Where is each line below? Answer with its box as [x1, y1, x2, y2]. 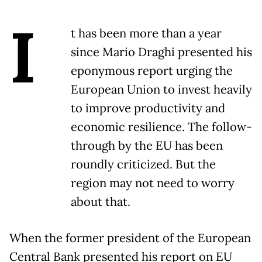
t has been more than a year [71, 26, 222, 42]
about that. [71, 194, 130, 210]
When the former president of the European [9, 230, 251, 246]
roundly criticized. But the [71, 157, 216, 173]
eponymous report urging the [71, 63, 233, 79]
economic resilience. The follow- [71, 119, 252, 135]
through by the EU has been [71, 138, 223, 154]
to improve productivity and [71, 101, 225, 116]
